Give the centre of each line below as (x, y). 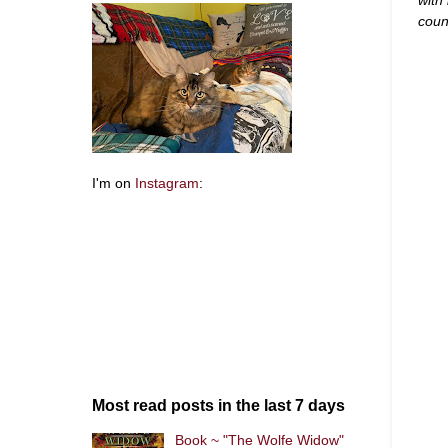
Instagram (167, 183)
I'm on (113, 183)
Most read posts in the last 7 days (218, 405)
